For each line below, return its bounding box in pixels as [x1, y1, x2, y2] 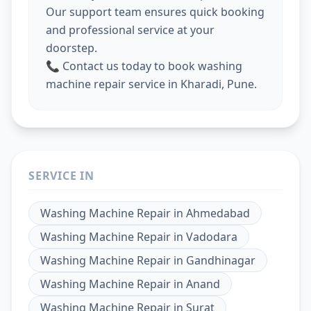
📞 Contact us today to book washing [46, 58, 242, 74]
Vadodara [186, 228, 237, 244]
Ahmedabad [186, 205, 250, 221]
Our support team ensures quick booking [46, 3, 264, 19]
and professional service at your [46, 22, 215, 37]
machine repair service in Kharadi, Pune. [46, 76, 257, 92]
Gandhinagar [186, 252, 255, 268]
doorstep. [46, 40, 97, 56]
